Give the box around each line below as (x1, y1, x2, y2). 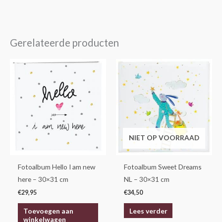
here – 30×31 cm (18, 175, 69, 183)
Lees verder (129, 206, 167, 215)
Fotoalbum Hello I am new (18, 163, 96, 171)
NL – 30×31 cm (124, 175, 170, 183)
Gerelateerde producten (10, 36, 119, 49)
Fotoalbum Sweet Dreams (124, 163, 202, 171)
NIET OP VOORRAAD (129, 133, 199, 142)
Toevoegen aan (23, 206, 73, 215)
